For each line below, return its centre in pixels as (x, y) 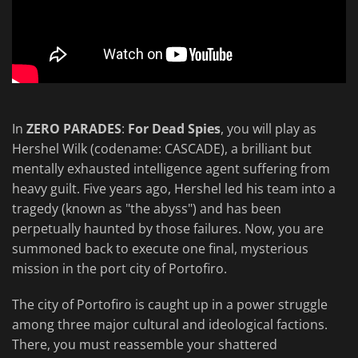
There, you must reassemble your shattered (145, 345)
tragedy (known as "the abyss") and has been (147, 209)
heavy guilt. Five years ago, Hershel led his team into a (174, 189)
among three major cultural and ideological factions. (170, 325)
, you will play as (268, 129)
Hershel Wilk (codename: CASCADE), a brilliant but (162, 149)
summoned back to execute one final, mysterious (160, 249)
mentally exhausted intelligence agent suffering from (171, 169)
